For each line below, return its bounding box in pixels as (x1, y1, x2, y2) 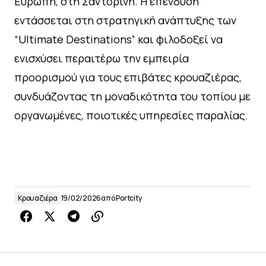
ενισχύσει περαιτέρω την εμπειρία (14, 51, 189, 66)
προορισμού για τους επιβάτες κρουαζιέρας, (14, 70, 242, 85)
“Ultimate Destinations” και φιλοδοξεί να (14, 32, 223, 47)
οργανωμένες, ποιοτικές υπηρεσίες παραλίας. (14, 108, 248, 123)
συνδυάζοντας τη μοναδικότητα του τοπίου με (14, 89, 251, 104)
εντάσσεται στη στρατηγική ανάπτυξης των (14, 13, 236, 28)
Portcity (116, 193, 142, 204)
